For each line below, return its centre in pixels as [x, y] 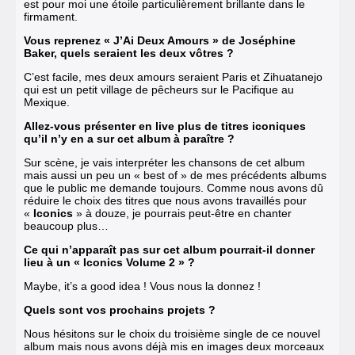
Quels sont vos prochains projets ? [120, 309]
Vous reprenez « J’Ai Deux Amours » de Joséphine [160, 40]
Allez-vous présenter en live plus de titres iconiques [165, 126]
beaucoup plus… [66, 225]
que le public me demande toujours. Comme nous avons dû [174, 187]
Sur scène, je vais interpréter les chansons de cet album [164, 162]
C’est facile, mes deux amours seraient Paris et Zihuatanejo [173, 76]
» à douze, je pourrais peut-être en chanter [184, 213]
